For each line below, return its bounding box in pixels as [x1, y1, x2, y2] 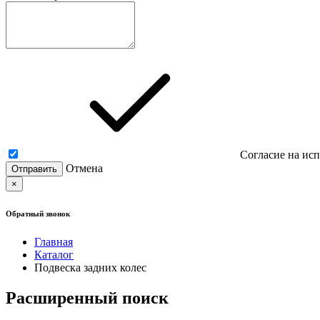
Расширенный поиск [6, 288, 169, 307]
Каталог [34, 248, 74, 261]
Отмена [66, 162, 103, 174]
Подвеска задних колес [34, 261, 146, 274]
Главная [34, 235, 73, 248]
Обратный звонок [6, 209, 70, 218]
